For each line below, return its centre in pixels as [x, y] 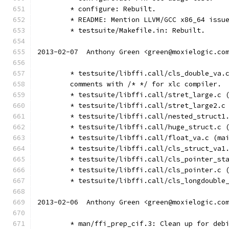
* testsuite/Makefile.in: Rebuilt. [138, 30]
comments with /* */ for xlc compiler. [146, 84]
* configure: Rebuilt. [113, 9]
